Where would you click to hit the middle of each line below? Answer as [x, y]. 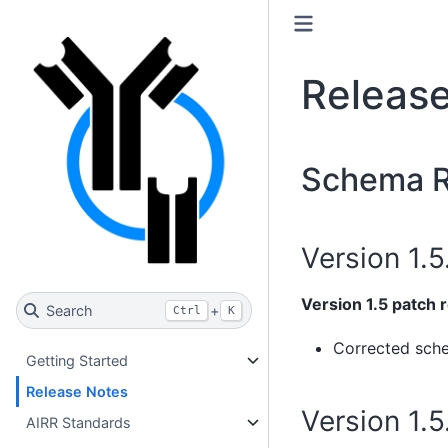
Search [69, 311]
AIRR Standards [79, 423]
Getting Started [77, 361]
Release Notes [77, 392]
